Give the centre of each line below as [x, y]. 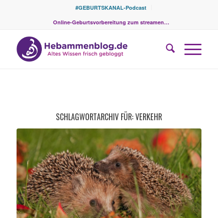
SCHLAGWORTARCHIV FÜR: [95, 117]
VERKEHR [148, 117]
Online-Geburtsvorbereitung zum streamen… [111, 22]
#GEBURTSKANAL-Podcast [111, 8]
